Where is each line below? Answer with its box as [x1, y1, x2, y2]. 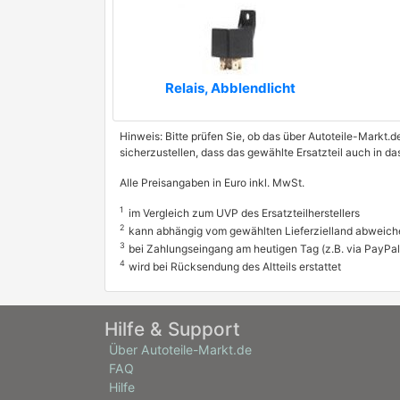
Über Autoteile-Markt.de [109, 342, 252, 357]
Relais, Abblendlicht [165, 79, 296, 96]
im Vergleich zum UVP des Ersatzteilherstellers [129, 206, 360, 220]
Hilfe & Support [104, 318, 240, 340]
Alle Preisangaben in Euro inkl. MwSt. [120, 176, 304, 189]
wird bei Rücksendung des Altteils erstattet [129, 260, 341, 273]
